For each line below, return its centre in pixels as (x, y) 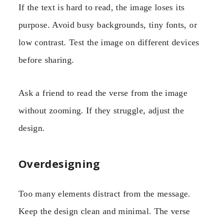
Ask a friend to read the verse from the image (103, 93)
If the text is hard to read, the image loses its (102, 7)
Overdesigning (59, 163)
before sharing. (46, 60)
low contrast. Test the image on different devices (109, 42)
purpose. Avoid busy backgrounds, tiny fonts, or (108, 25)
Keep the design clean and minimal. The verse (104, 211)
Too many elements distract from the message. (105, 193)
